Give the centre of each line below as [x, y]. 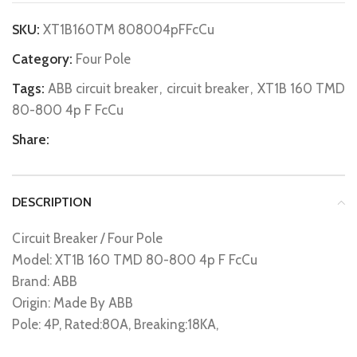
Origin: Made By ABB [73, 303]
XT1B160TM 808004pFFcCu [129, 29]
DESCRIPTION [52, 202]
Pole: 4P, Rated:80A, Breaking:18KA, [115, 324]
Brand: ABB [45, 281]
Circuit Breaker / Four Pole [87, 238]
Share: [31, 139]
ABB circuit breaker [103, 88]
